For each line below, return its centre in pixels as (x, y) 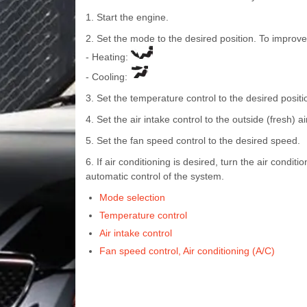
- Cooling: (108, 76)
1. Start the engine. (127, 17)
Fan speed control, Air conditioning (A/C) (187, 250)
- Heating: (108, 57)
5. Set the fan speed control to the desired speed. (193, 140)
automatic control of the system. (155, 176)
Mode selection (132, 197)
